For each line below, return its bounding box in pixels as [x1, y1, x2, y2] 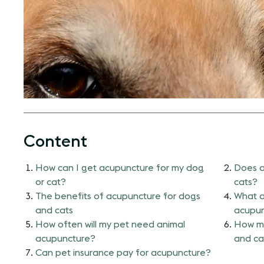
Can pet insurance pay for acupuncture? [35, 247, 211, 258]
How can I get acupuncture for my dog [35, 163, 204, 173]
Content [24, 133, 87, 150]
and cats [35, 205, 73, 215]
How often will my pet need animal [35, 219, 185, 229]
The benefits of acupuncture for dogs [35, 191, 200, 201]
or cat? [35, 177, 66, 187]
